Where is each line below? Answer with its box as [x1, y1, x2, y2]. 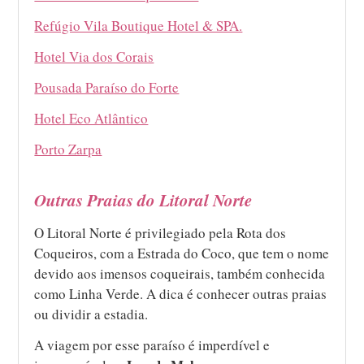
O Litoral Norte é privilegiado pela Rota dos [34, 223, 287, 242]
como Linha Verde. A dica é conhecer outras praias [34, 284, 327, 303]
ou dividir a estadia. [34, 304, 149, 323]
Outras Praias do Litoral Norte [34, 187, 253, 212]
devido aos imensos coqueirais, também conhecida [34, 263, 326, 283]
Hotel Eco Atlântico [34, 108, 149, 128]
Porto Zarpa [34, 139, 102, 158]
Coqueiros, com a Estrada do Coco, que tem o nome [34, 243, 330, 262]
